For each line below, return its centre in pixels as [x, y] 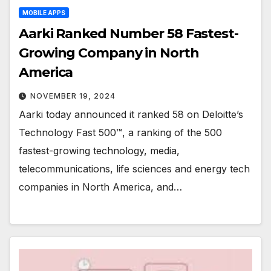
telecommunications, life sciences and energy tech [134, 169]
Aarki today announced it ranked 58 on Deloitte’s [131, 115]
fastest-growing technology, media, [99, 151]
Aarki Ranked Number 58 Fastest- [129, 34]
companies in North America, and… [100, 187]
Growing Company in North [109, 53]
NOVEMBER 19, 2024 [73, 96]
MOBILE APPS [44, 13]
